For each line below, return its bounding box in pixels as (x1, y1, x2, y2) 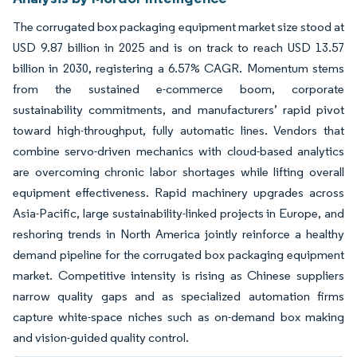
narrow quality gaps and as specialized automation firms (13, 288, 344, 304)
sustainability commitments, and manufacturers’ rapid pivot (13, 102, 344, 117)
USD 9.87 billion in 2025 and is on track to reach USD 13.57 (13, 40, 344, 55)
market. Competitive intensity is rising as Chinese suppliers (13, 268, 344, 283)
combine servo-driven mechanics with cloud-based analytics (13, 143, 344, 159)
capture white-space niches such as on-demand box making (13, 309, 344, 324)
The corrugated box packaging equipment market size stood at (13, 19, 344, 34)
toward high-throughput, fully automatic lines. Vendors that (13, 123, 344, 138)
